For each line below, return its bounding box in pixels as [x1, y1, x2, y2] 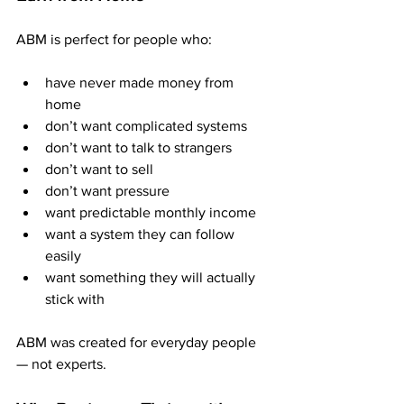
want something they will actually [45, 270, 259, 285]
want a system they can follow [45, 226, 238, 242]
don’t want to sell [45, 161, 153, 177]
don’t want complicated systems [45, 118, 247, 133]
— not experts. [16, 356, 106, 372]
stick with [45, 291, 105, 307]
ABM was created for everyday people [16, 335, 260, 350]
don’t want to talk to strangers [45, 140, 232, 155]
